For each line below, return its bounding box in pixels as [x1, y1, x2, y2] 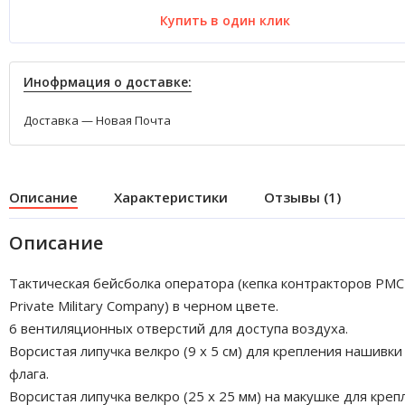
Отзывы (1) [264, 187, 341, 206]
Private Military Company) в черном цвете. [9, 296, 278, 315]
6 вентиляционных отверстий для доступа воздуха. [9, 318, 348, 337]
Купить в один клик [159, 11, 290, 29]
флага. [9, 363, 49, 382]
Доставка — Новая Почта [24, 111, 171, 128]
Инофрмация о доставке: [24, 72, 192, 90]
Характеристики [114, 187, 228, 206]
